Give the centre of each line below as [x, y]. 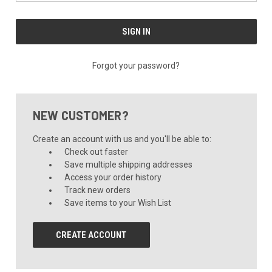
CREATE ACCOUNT [91, 235]
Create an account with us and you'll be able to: [122, 139]
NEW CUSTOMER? [80, 115]
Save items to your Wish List [118, 202]
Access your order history [113, 177]
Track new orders [98, 190]
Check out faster [97, 151]
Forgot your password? [136, 65]
